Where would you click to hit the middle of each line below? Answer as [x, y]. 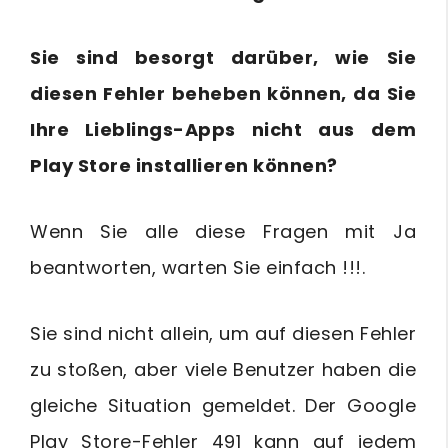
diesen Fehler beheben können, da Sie [223, 93]
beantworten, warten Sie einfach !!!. [197, 267]
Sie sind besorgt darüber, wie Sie [223, 57]
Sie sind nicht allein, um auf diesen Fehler [223, 333]
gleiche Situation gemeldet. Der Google [223, 405]
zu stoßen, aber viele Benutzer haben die [223, 369]
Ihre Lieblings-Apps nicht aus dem [223, 129]
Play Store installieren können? [184, 165]
